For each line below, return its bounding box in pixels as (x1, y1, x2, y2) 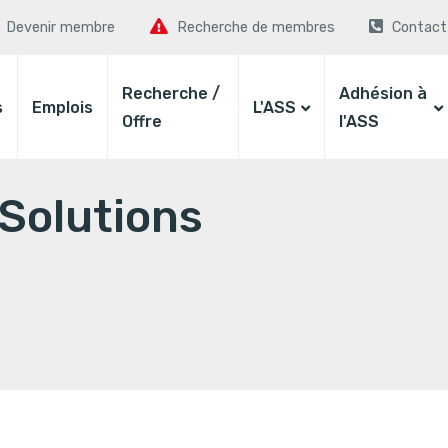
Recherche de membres (176, 19, 335, 37)
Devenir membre (6, 19, 116, 37)
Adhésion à (338, 84, 427, 104)
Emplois (32, 98, 93, 118)
